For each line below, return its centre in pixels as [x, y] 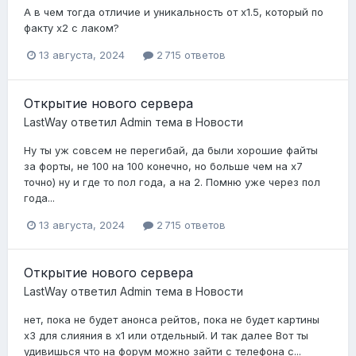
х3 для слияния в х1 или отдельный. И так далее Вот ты [166, 335]
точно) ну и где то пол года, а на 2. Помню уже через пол [172, 182]
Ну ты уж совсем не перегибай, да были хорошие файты [171, 150]
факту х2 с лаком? [72, 28]
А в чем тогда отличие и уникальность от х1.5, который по [174, 12]
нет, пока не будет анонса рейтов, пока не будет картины [172, 319]
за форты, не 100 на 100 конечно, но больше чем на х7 [163, 166]
